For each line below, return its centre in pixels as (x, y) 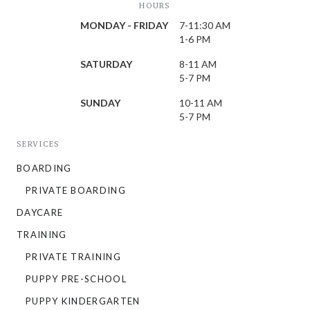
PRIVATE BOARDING (76, 190)
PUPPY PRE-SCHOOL (76, 279)
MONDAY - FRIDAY (124, 25)
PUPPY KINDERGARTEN (83, 301)
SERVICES (38, 144)
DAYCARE (40, 212)
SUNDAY (100, 103)
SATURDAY (106, 64)
